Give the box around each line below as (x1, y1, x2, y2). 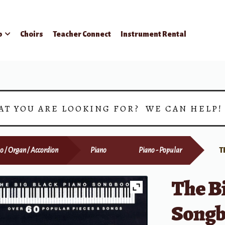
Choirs (20, 30, 44, 38)
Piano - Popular (139, 146, 182, 154)
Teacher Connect (53, 30, 111, 38)
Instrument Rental (121, 30, 187, 38)
